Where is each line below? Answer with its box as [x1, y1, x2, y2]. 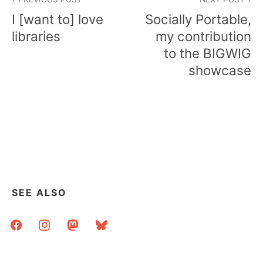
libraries [12, 28, 60, 45]
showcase [188, 62, 251, 79]
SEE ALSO [12, 187, 67, 199]
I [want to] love [12, 11, 103, 28]
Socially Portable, [145, 11, 251, 28]
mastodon [62, 215, 107, 228]
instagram [33, 215, 78, 228]
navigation [11, 3, 85, 21]
